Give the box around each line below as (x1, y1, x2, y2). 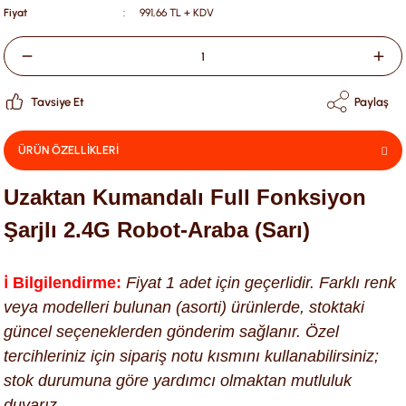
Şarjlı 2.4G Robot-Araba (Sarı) (4, 217, 310, 242)
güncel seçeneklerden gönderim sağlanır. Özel (4, 323, 339, 341)
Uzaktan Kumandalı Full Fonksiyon (4, 185, 366, 209)
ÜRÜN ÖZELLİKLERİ (18, 143, 119, 157)
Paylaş (354, 94, 389, 109)
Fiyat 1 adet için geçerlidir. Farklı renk (121, 274, 396, 292)
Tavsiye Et (31, 94, 84, 109)
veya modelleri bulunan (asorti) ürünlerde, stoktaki (4, 298, 364, 316)
